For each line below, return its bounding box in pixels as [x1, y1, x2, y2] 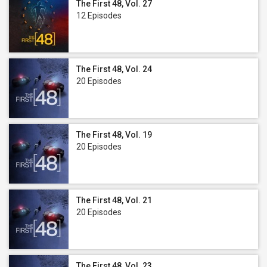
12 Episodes [76, 11, 122, 20]
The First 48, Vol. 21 [76, 195, 152, 205]
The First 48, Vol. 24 [76, 64, 152, 74]
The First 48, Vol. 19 [76, 130, 152, 139]
